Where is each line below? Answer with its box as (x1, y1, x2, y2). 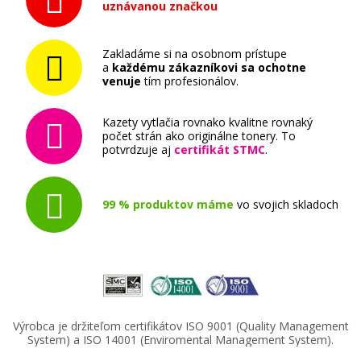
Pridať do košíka (143, 193, 236, 209)
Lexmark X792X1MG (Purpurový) (64, 269, 297, 289)
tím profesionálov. (141, 73, 239, 89)
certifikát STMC (174, 142, 265, 158)
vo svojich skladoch (234, 197, 338, 213)
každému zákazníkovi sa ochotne (112, 60, 306, 76)
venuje (102, 73, 141, 89)
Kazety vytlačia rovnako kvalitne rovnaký (102, 114, 313, 131)
